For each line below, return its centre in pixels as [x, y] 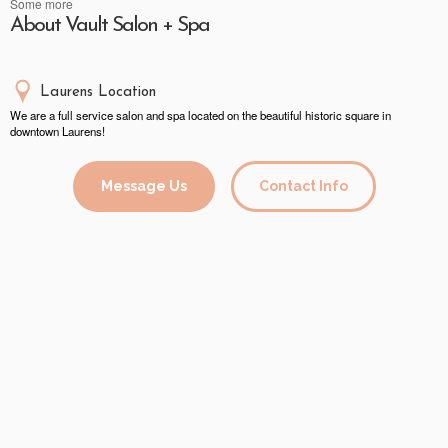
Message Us [144, 186]
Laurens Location [98, 93]
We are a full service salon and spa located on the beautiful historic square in [200, 115]
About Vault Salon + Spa [109, 25]
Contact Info [303, 186]
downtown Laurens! [57, 131]
